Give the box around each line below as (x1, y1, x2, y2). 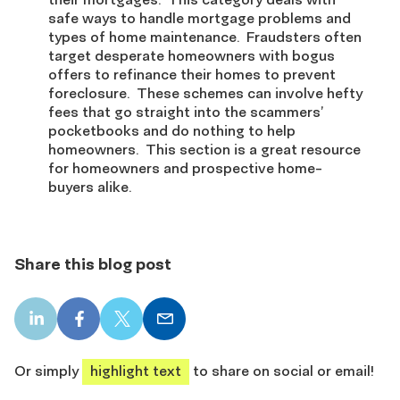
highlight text (90, 362, 181, 379)
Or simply (14, 362, 82, 379)
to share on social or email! (189, 362, 374, 379)
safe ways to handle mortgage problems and (48, 9, 351, 27)
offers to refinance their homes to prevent (48, 65, 336, 83)
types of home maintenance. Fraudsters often (48, 28, 362, 46)
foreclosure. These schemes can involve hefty (48, 84, 362, 102)
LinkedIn (34, 317, 91, 336)
